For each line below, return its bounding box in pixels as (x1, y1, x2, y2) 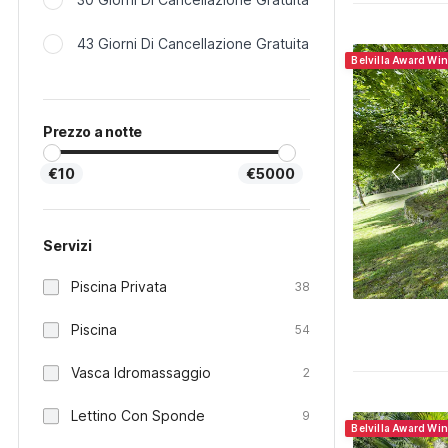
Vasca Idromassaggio (71, 364, 211, 381)
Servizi (43, 237, 92, 254)
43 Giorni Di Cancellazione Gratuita (77, 35, 309, 52)
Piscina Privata (71, 278, 167, 295)
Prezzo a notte (43, 123, 143, 140)
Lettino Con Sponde (71, 407, 205, 424)
